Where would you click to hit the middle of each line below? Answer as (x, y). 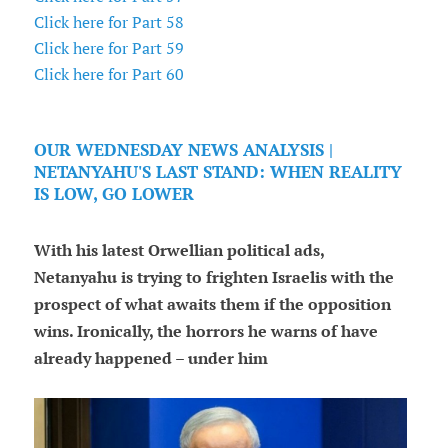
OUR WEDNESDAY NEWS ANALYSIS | (183, 150)
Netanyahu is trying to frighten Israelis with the (213, 278)
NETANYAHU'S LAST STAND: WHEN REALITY (217, 172)
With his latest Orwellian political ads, (178, 251)
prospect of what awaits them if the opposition (212, 305)
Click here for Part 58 (108, 22)
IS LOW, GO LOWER (113, 194)
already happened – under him (150, 359)
